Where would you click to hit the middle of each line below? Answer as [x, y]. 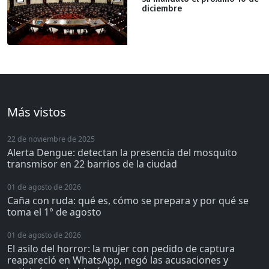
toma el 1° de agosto [54, 212]
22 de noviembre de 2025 [51, 139]
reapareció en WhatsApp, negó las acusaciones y [118, 260]
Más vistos [37, 112]
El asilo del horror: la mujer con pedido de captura [121, 249]
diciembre [162, 9]
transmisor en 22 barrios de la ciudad [92, 164]
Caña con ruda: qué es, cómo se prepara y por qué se [128, 201]
